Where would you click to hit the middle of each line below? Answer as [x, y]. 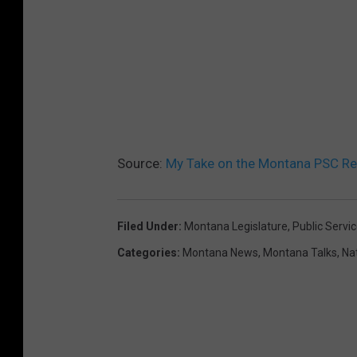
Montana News [220, 252]
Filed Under [148, 226]
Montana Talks [300, 252]
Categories [147, 252]
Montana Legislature [236, 226]
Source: [141, 163]
